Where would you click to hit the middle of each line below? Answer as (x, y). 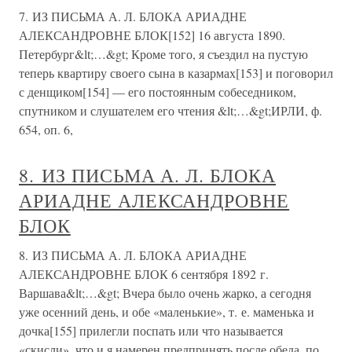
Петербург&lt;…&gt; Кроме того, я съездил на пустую (163, 54)
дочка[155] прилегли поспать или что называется (151, 330)
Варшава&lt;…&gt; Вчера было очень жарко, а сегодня (165, 293)
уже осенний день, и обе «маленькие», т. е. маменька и (167, 312)
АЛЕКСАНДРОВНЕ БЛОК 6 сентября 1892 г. (144, 274)
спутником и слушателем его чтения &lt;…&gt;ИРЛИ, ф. (170, 110)
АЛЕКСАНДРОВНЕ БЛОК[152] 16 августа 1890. (152, 35)
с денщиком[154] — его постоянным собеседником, (158, 92)
